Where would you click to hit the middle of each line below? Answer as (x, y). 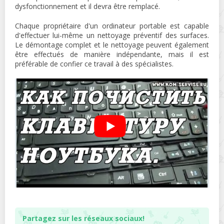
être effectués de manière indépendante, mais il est (112, 54)
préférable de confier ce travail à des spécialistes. (94, 63)
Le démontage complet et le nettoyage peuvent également (112, 44)
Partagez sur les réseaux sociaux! (83, 218)
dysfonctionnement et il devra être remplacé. (87, 6)
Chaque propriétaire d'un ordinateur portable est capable (112, 25)
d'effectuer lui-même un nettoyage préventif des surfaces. (112, 35)
